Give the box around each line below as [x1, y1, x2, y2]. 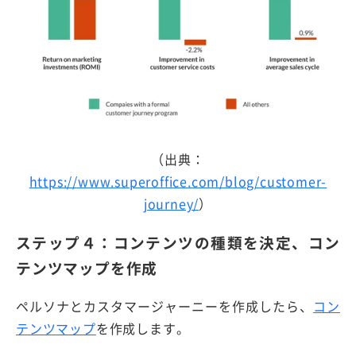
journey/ [143, 193, 199, 213]
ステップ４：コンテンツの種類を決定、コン [16, 230, 340, 253]
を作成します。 [95, 319, 190, 339]
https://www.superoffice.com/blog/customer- [29, 171, 327, 191]
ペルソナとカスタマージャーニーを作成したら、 [16, 296, 314, 316]
